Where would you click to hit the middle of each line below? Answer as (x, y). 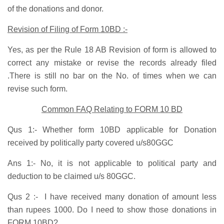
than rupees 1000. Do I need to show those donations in (112, 210)
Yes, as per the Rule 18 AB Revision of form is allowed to (112, 50)
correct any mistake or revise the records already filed (112, 63)
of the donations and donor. (55, 9)
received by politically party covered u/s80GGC (90, 143)
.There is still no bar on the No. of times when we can (112, 76)
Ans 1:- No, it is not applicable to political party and (112, 163)
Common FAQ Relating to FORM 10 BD (112, 109)
